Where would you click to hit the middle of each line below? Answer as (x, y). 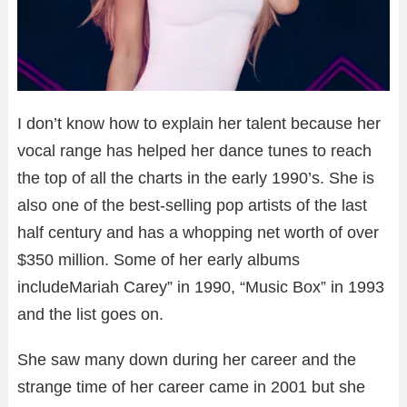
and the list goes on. (90, 314)
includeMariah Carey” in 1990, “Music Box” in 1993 (201, 287)
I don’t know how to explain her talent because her (199, 123)
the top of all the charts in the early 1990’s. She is (196, 178)
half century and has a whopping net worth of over (198, 232)
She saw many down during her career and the (187, 359)
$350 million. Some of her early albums (159, 259)
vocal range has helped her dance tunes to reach (194, 150)
